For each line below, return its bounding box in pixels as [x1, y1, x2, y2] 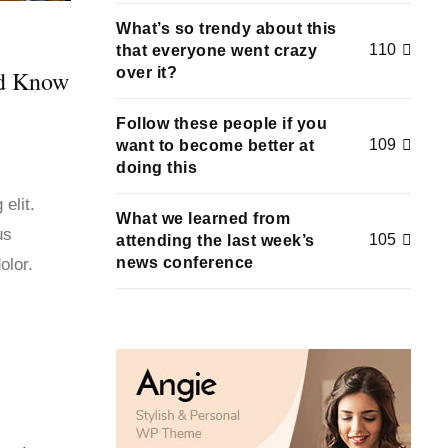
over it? [116, 63, 177, 81]
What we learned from [116, 209, 290, 227]
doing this [116, 158, 197, 176]
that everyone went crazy [116, 41, 317, 59]
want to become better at [116, 136, 314, 154]
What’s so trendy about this [116, 19, 337, 37]
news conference [116, 253, 254, 271]
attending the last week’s [116, 231, 315, 249]
